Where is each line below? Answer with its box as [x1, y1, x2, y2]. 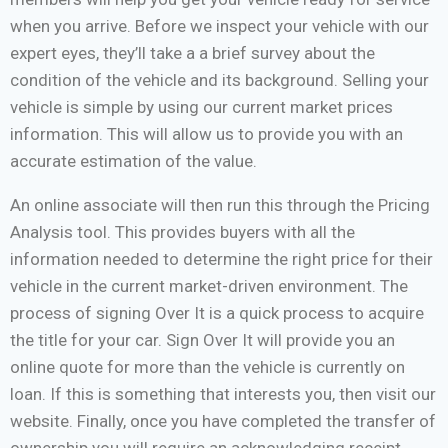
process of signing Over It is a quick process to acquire [10, 303, 424, 324]
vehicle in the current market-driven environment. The [10, 276, 408, 297]
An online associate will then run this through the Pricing [10, 195, 430, 216]
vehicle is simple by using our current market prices [10, 97, 393, 118]
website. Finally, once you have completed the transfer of [10, 411, 436, 432]
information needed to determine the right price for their [10, 249, 433, 270]
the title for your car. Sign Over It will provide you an [10, 330, 395, 351]
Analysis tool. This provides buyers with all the [10, 222, 355, 243]
